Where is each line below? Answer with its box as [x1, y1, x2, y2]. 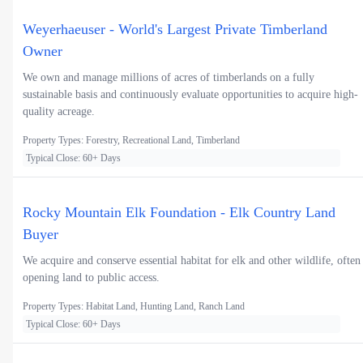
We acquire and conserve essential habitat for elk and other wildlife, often [23, 254, 361, 267]
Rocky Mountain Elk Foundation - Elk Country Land [23, 203, 335, 220]
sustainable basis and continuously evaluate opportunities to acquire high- [23, 88, 358, 100]
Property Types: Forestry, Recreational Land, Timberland [23, 134, 240, 146]
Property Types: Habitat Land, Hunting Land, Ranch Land [23, 300, 245, 312]
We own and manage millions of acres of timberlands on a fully [23, 70, 314, 83]
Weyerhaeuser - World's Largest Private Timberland [23, 20, 327, 37]
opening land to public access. [23, 271, 160, 284]
